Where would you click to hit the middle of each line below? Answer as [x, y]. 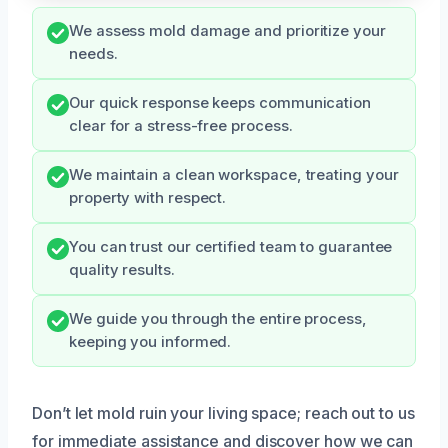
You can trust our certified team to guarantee [231, 247]
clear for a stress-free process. [181, 126]
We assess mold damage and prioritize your [227, 31]
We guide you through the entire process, [218, 319]
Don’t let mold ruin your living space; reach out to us [223, 413]
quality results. [122, 270]
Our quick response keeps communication [220, 103]
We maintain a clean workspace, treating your [234, 175]
